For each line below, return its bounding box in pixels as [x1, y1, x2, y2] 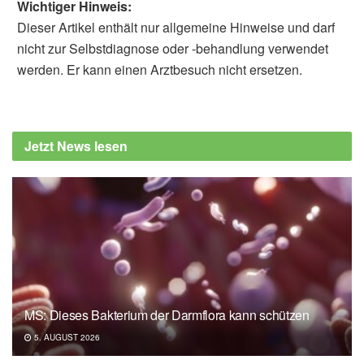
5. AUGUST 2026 [32, 331, 100, 343]
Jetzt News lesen [24, 136, 128, 155]
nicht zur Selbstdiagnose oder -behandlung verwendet [17, 38, 328, 58]
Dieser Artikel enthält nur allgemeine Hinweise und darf [17, 17, 335, 37]
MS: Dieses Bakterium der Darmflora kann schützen [24, 305, 310, 324]
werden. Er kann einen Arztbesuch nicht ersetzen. [17, 59, 302, 79]
